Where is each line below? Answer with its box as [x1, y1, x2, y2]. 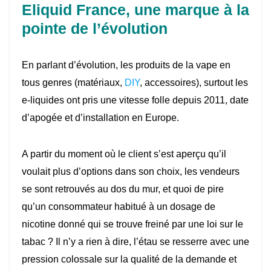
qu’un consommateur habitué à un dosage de [22, 201, 215, 212]
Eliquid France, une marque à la [22, 1, 249, 19]
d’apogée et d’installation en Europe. [22, 113, 179, 123]
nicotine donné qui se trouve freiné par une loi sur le [22, 219, 243, 230]
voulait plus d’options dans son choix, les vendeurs [22, 166, 240, 177]
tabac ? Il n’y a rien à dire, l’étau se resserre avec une [22, 237, 249, 247]
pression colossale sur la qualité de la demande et [22, 254, 237, 265]
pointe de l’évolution [22, 20, 168, 38]
